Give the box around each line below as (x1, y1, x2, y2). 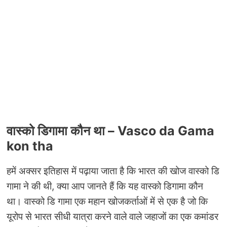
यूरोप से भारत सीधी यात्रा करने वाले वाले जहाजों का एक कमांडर (7, 211, 218, 223)
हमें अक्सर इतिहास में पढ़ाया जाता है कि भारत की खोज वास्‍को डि (7, 165, 219, 177)
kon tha (7, 138, 53, 154)
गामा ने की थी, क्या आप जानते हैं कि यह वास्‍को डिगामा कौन (7, 180, 203, 193)
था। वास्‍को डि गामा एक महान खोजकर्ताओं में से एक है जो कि (7, 196, 208, 208)
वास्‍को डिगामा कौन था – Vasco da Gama (7, 123, 214, 139)
